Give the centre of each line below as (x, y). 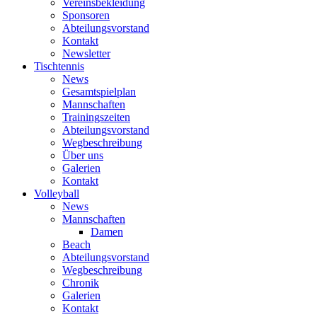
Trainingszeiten (96, 117)
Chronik (81, 282)
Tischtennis (59, 66)
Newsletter (86, 53)
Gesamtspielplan (99, 91)
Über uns (83, 155)
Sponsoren (86, 15)
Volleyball (57, 193)
